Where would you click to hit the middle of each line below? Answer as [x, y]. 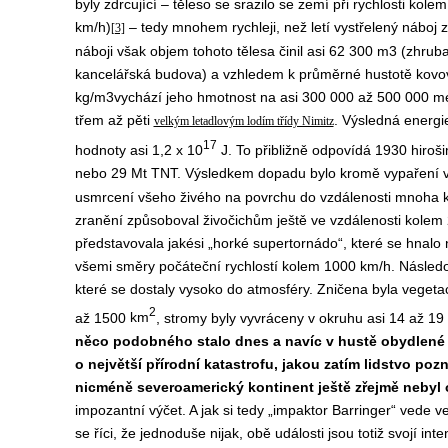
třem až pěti [114, 120]
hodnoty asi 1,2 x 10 [138, 149]
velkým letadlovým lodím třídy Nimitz [243, 121]
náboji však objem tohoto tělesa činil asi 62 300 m [231, 51]
